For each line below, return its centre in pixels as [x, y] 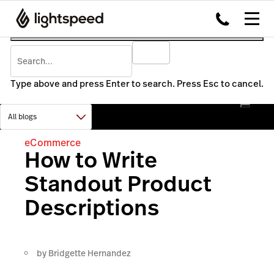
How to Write [91, 160]
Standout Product [118, 184]
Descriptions [92, 208]
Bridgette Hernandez [90, 253]
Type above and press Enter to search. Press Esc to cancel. [137, 83]
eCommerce [53, 143]
